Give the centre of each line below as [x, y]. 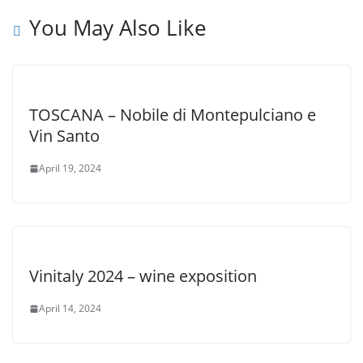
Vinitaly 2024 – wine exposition [143, 276]
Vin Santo [64, 136]
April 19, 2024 [70, 168]
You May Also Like [118, 28]
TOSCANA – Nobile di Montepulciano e [173, 115]
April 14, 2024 [70, 308]
